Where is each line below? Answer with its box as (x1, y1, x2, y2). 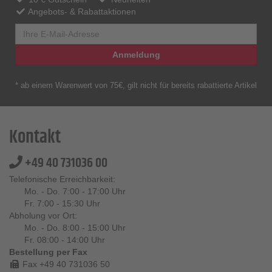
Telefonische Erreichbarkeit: (9, 174, 115, 185)
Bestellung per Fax (9, 247, 87, 257)
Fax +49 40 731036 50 (19, 259, 110, 270)
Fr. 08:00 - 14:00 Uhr (24, 235, 105, 245)
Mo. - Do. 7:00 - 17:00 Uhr (24, 186, 126, 197)
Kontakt (9, 124, 61, 152)
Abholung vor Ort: (9, 211, 77, 221)
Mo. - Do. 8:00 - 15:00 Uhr (24, 223, 126, 233)
